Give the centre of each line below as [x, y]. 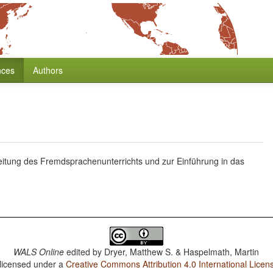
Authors [48, 70]
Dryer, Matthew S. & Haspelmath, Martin [182, 252]
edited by [84, 252]
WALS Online [39, 252]
